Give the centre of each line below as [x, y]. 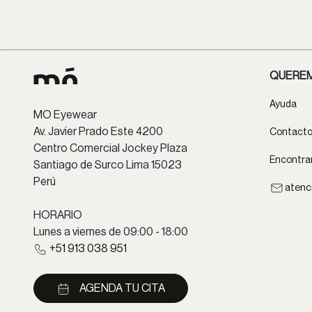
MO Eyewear [65, 115]
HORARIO [58, 215]
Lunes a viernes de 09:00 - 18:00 [111, 232]
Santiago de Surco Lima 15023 [108, 165]
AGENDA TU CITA [121, 288]
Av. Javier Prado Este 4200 [98, 132]
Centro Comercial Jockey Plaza [110, 148]
